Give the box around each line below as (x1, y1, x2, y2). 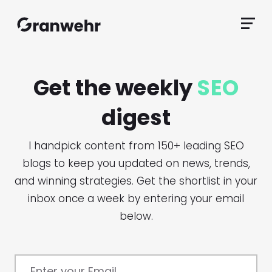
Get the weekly (33, 73, 197, 103)
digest (101, 103, 171, 132)
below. (119, 209, 153, 223)
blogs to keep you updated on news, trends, (22, 156, 250, 171)
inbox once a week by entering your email (28, 191, 244, 206)
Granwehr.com (103, 9, 175, 23)
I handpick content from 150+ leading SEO (28, 138, 244, 153)
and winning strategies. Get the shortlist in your (15, 174, 257, 188)
